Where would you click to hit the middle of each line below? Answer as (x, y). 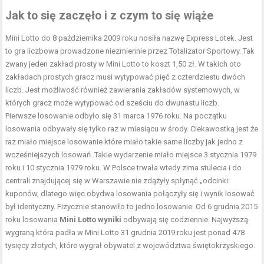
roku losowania (33, 219)
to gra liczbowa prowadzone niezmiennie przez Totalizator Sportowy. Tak (130, 51)
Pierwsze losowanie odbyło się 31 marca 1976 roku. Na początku (116, 115)
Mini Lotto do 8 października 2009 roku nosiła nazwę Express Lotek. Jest (129, 38)
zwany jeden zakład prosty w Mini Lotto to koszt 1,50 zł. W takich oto (123, 64)
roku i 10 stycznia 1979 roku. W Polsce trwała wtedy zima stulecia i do (124, 167)
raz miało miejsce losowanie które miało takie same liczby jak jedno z (124, 141)
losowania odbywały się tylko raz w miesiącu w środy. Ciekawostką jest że (132, 128)
